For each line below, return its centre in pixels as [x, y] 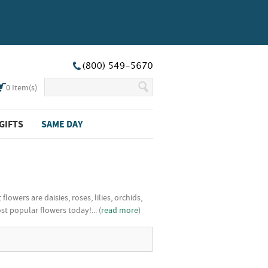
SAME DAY [62, 124]
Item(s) [24, 87]
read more [120, 210]
